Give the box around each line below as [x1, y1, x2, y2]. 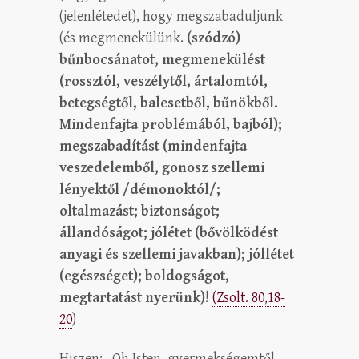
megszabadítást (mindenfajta [59, 137, 247, 155]
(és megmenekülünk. [59, 29, 187, 46]
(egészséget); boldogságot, [59, 267, 229, 284]
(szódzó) [187, 29, 240, 46]
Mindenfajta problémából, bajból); [59, 115, 282, 133]
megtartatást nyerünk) [59, 288, 205, 306]
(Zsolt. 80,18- [212, 288, 285, 306]
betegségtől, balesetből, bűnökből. [59, 94, 278, 111]
